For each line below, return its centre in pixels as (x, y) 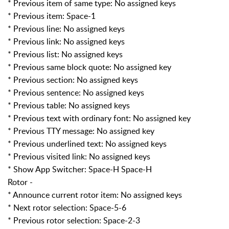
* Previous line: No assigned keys (66, 28)
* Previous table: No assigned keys (69, 105)
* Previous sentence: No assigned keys (76, 92)
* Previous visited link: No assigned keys (79, 156)
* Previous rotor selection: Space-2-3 (74, 220)
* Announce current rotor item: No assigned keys (95, 194)
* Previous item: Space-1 (52, 16)
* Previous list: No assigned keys (65, 54)
